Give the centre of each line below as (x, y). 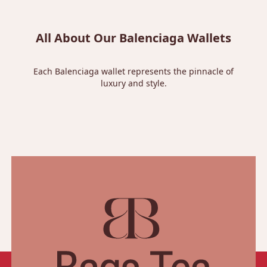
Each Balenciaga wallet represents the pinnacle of (133, 71)
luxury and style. (133, 83)
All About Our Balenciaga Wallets (133, 38)
